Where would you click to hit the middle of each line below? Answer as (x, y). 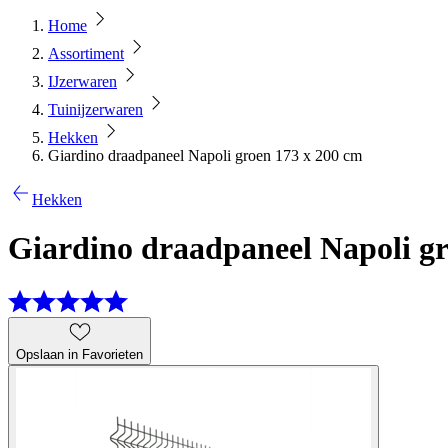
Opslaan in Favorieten (79, 354)
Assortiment (86, 53)
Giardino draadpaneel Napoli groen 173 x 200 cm (205, 155)
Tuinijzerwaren (95, 109)
